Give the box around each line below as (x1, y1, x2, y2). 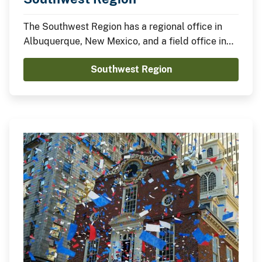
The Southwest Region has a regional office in (23, 20, 222, 32)
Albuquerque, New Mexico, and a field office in (23, 35, 226, 47)
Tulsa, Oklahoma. (23, 50, 98, 61)
